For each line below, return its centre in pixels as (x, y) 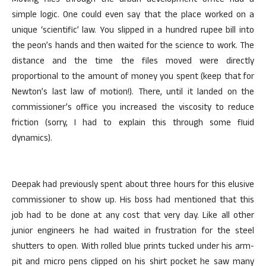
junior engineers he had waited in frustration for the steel (133, 232)
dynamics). (32, 139)
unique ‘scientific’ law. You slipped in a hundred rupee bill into (133, 31)
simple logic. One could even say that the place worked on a (133, 16)
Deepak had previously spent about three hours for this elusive (133, 186)
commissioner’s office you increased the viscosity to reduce (133, 108)
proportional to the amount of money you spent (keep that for (133, 77)
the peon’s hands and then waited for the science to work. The (133, 47)
